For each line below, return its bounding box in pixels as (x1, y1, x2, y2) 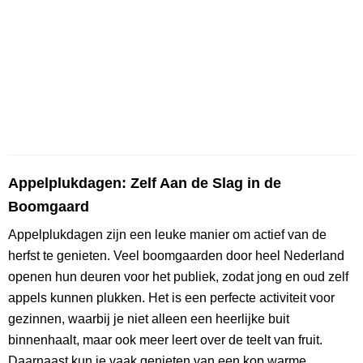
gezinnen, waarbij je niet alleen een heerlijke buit (8, 312, 289, 327)
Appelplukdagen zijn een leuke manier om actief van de (8, 228, 327, 242)
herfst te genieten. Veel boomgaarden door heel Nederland (8, 249, 344, 263)
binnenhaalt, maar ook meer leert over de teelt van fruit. (8, 333, 322, 348)
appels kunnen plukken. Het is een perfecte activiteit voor (8, 291, 335, 305)
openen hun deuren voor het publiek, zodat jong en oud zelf (8, 270, 348, 284)
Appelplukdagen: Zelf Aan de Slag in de (8, 175, 281, 192)
